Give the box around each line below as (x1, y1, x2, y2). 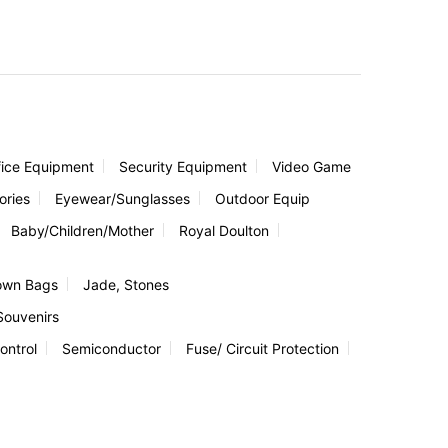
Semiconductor (62, 339, 161, 357)
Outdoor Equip (215, 189, 310, 207)
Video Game (272, 157, 351, 175)
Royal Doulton (179, 221, 269, 239)
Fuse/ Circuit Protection (186, 339, 339, 357)
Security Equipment (119, 157, 247, 175)
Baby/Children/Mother (11, 221, 154, 239)
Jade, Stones (83, 275, 169, 293)
